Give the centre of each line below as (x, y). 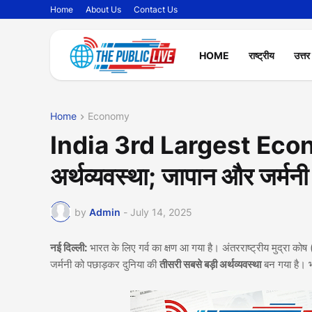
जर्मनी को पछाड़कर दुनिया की (105, 265)
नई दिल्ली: (69, 248)
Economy (109, 116)
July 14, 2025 (161, 212)
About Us (103, 9)
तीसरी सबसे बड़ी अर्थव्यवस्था (210, 265)
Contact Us (156, 9)
